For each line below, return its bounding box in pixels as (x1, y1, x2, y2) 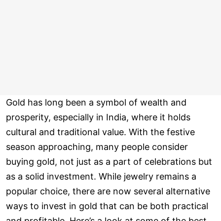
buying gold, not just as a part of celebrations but (6, 156, 212, 167)
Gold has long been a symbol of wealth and (6, 97, 186, 108)
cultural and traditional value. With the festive (6, 127, 195, 138)
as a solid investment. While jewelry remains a (6, 171, 196, 182)
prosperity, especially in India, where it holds (6, 112, 190, 123)
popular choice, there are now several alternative (6, 186, 210, 197)
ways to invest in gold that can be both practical (6, 201, 208, 212)
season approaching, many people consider (6, 142, 188, 152)
